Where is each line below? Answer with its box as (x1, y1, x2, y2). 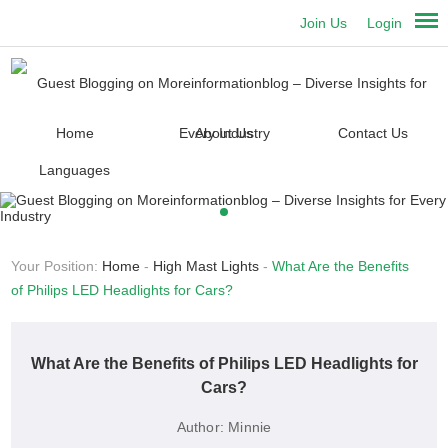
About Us (194, 125, 253, 142)
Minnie (228, 419, 272, 436)
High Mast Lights (153, 258, 260, 275)
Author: (176, 419, 224, 436)
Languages (39, 162, 111, 179)
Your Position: (11, 258, 103, 275)
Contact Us (337, 125, 408, 142)
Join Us (300, 15, 348, 31)
